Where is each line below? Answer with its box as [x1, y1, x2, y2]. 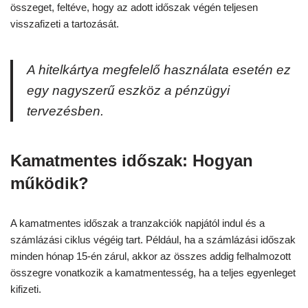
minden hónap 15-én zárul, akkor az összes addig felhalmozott [10, 250, 291, 263]
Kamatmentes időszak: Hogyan [10, 151, 253, 170]
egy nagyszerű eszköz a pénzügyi [27, 83, 230, 98]
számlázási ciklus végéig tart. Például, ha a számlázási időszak [10, 234, 296, 246]
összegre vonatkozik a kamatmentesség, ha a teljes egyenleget [10, 267, 296, 279]
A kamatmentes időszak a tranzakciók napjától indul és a [10, 217, 265, 230]
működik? [10, 174, 89, 193]
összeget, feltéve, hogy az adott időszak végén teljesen [10, 1, 258, 14]
